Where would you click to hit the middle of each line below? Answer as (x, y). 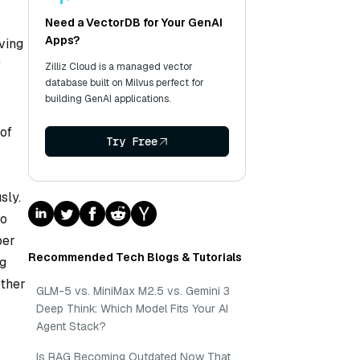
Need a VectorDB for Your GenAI (134, 22)
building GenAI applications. (108, 99)
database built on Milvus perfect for (125, 83)
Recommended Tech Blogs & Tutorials (135, 257)
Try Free (131, 141)
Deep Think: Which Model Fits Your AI (132, 309)
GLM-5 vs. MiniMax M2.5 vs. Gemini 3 (133, 291)
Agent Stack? (71, 326)
